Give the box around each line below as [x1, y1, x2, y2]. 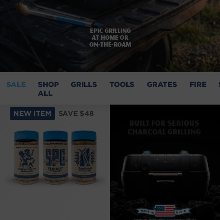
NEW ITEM [13, 109, 52, 117]
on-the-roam [89, 40, 131, 48]
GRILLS [71, 79, 97, 88]
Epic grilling [89, 26, 131, 34]
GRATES [147, 79, 177, 88]
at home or [92, 33, 128, 41]
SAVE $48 [58, 109, 94, 117]
